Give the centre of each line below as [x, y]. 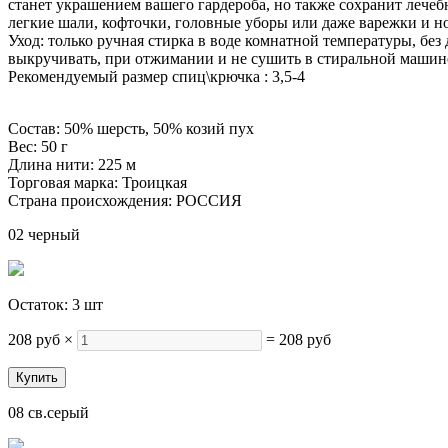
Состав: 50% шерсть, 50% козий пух [131, 128]
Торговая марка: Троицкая [97, 182]
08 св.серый [48, 412]
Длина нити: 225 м [72, 164]
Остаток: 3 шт [55, 304]
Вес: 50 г [38, 146]
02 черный [44, 234]
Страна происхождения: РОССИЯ [125, 200]
